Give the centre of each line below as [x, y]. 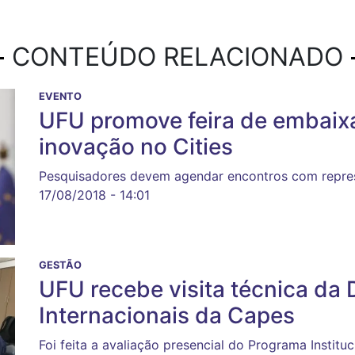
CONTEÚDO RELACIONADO [177, 57]
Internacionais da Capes [167, 316]
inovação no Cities [136, 147]
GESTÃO [60, 265]
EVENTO [60, 97]
